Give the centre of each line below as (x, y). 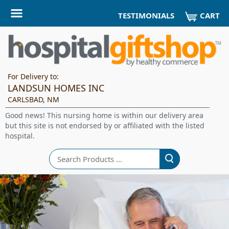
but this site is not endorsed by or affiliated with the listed (105, 125)
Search (60, 153)
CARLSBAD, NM (33, 99)
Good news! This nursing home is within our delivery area (104, 115)
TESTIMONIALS (146, 16)
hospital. (20, 136)
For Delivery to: (33, 76)
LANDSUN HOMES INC (56, 88)
